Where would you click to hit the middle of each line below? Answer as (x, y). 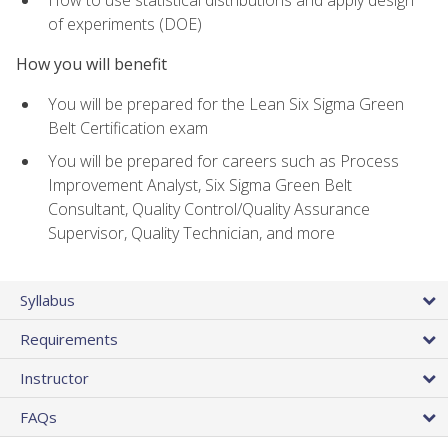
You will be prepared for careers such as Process (223, 160)
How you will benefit (91, 64)
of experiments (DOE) (125, 23)
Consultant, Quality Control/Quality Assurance (209, 208)
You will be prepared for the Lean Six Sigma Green (226, 104)
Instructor (54, 378)
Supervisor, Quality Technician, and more (191, 232)
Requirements (69, 339)
